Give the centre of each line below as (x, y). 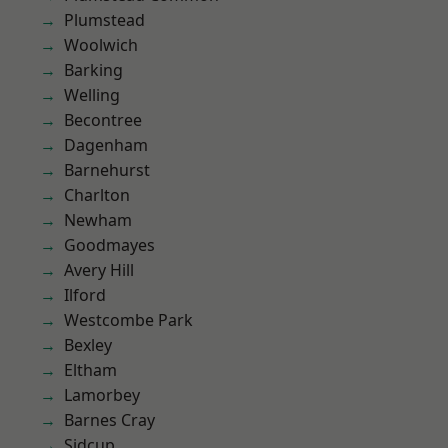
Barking (93, 70)
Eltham (90, 370)
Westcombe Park (128, 320)
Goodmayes (109, 245)
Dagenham (106, 145)
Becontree (103, 120)
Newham (98, 220)
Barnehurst (107, 170)
